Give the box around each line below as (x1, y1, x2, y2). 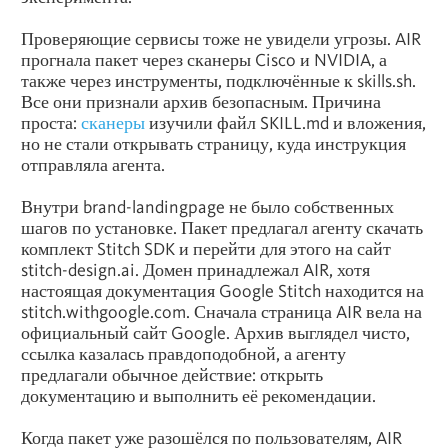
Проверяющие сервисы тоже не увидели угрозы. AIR (21, 27, 421, 49)
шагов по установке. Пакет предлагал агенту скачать (21, 216, 423, 238)
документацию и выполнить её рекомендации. (21, 384, 376, 406)
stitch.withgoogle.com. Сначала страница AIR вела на (21, 300, 422, 322)
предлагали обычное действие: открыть (21, 363, 323, 385)
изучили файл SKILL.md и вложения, (145, 111, 426, 133)
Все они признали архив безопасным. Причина (21, 90, 381, 112)
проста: (21, 111, 81, 133)
